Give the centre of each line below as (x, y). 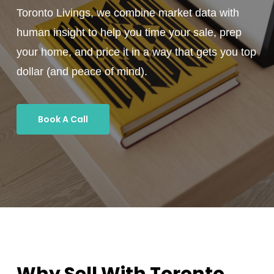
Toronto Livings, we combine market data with (128, 13)
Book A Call (63, 120)
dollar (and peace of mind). (82, 72)
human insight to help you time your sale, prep (129, 33)
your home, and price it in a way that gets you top (137, 52)
